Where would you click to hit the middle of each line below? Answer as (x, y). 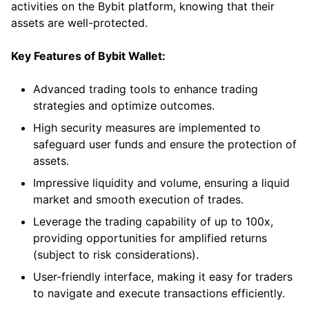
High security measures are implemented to (147, 127)
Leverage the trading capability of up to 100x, (153, 221)
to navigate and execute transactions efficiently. (159, 293)
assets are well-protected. (79, 22)
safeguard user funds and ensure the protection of (165, 144)
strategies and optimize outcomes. (124, 105)
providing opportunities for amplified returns (150, 238)
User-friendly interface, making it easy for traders (163, 276)
